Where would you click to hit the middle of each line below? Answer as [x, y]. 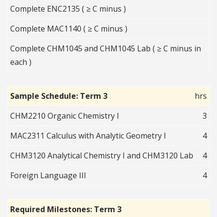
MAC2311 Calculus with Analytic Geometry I [88, 136]
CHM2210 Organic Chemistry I [65, 116]
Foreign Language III [48, 176]
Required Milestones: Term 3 [66, 209]
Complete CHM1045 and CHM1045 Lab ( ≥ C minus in [106, 49]
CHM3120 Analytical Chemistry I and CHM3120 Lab [102, 156]
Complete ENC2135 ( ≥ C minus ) [68, 9]
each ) [21, 62]
